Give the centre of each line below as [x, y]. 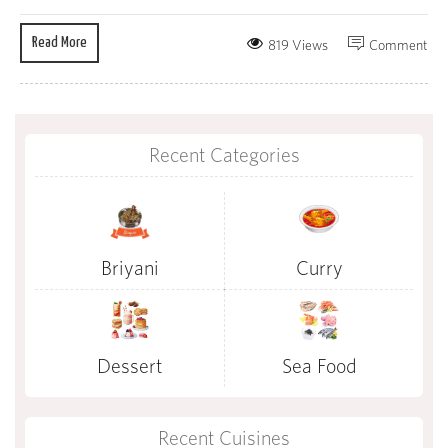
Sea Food [319, 366]
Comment [398, 45]
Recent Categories [224, 155]
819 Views [298, 45]
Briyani [129, 268]
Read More [59, 43]
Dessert [129, 366]
